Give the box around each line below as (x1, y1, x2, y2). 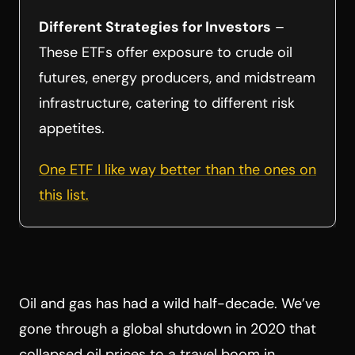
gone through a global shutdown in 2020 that (19, 319, 316, 338)
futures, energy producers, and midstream (39, 67, 315, 87)
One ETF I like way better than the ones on (39, 159, 316, 179)
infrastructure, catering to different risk (39, 93, 295, 113)
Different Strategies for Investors (39, 17, 271, 36)
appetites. (39, 118, 105, 138)
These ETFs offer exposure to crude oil (39, 42, 292, 62)
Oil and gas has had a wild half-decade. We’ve (19, 293, 320, 313)
